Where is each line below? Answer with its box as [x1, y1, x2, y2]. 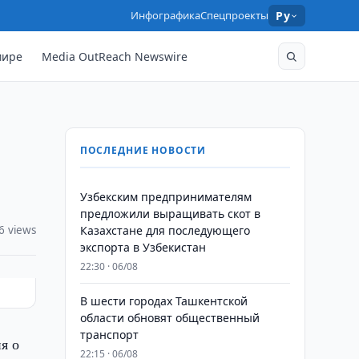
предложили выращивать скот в [79, 206, 260, 221]
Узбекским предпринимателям [79, 189, 252, 204]
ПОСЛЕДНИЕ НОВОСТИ [79, 143, 207, 157]
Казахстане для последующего [79, 223, 250, 238]
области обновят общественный [79, 310, 260, 325]
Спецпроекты [200, 8, 269, 22]
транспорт [79, 327, 139, 342]
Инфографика [131, 8, 201, 22]
